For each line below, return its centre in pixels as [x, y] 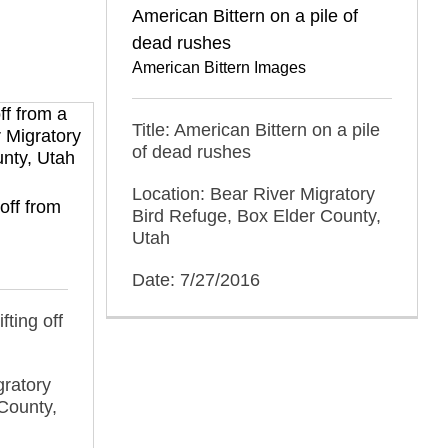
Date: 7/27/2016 [196, 280]
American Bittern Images [219, 67]
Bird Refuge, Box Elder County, [256, 216]
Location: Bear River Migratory [253, 194]
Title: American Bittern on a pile [256, 130]
